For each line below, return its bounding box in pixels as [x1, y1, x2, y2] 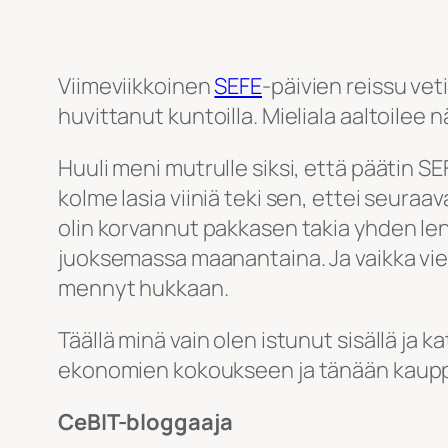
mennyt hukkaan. [58, 273, 229, 304]
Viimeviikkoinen [58, 71, 215, 102]
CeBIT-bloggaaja [58, 407, 233, 438]
